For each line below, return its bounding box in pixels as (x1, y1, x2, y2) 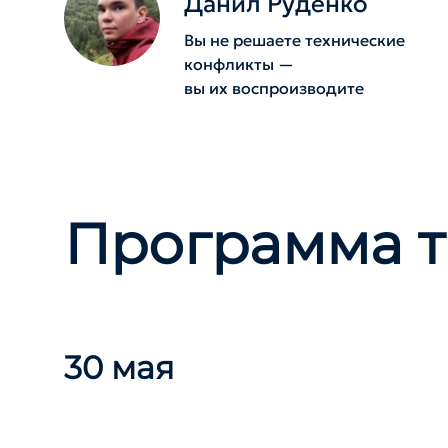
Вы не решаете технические (184, 30, 405, 50)
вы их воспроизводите (184, 78, 364, 98)
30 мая (64, 348, 174, 387)
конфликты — (184, 54, 294, 74)
